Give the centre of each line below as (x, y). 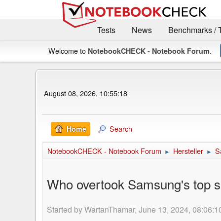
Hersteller (188, 150)
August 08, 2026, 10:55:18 (86, 93)
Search (121, 128)
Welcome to (68, 50)
